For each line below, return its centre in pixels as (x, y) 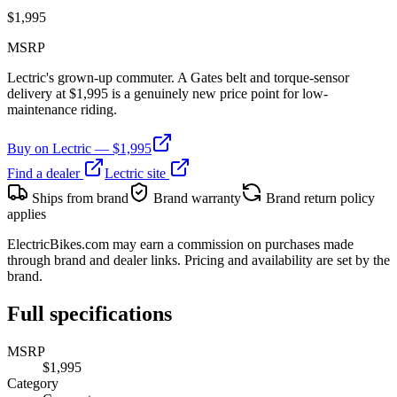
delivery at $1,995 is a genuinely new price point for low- (167, 93)
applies (27, 214)
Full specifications (90, 313)
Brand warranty (195, 198)
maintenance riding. (62, 109)
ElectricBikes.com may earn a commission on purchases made (180, 244)
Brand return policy (319, 198)
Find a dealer (45, 173)
